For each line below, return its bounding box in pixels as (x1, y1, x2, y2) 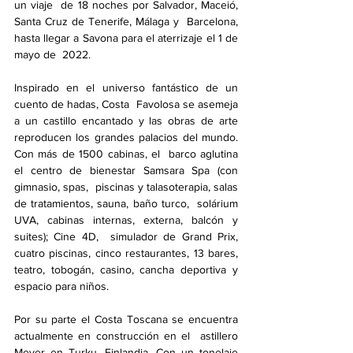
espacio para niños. (14, 280, 109, 292)
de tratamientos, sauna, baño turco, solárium (14, 197, 238, 210)
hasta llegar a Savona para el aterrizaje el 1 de (14, 32, 238, 44)
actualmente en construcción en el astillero (14, 329, 238, 342)
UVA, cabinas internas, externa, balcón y (14, 214, 238, 226)
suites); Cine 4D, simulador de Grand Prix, (14, 230, 238, 243)
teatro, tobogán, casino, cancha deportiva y (14, 263, 238, 276)
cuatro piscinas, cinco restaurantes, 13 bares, (14, 247, 238, 259)
